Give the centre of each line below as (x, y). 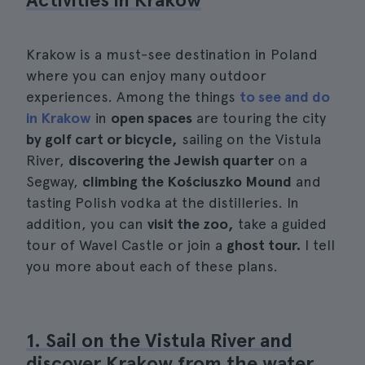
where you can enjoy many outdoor (146, 75)
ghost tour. (264, 245)
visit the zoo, (191, 224)
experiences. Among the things (133, 97)
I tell (318, 245)
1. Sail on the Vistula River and (159, 340)
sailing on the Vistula (249, 139)
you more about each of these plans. (152, 266)
